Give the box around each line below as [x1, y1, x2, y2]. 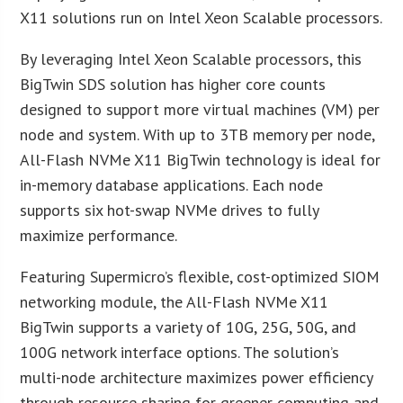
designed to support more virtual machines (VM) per [20, 98, 381, 120]
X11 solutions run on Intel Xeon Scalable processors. [20, 6, 383, 28]
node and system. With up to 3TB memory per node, [20, 123, 375, 145]
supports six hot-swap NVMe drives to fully [20, 199, 319, 220]
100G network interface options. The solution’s [20, 341, 340, 363]
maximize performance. [20, 224, 178, 246]
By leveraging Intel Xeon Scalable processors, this [20, 48, 363, 69]
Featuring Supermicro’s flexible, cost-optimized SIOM [20, 265, 381, 287]
